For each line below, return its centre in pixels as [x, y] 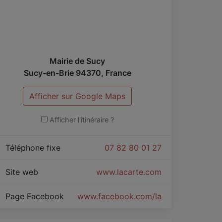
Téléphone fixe [34, 147]
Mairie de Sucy [77, 61]
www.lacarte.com [129, 172]
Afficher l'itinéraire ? [82, 119]
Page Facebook [36, 196]
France [118, 73]
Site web [23, 172]
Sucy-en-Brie [49, 73]
